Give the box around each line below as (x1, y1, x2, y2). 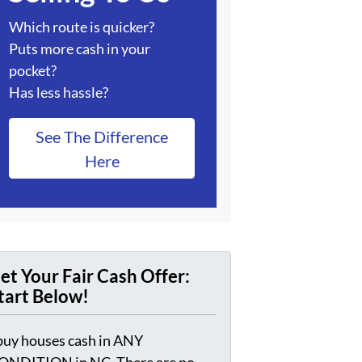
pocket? (9, 61, 57, 79)
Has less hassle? (9, 82, 108, 101)
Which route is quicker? (9, 17, 154, 36)
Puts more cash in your (9, 39, 150, 57)
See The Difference (36, 126, 168, 146)
